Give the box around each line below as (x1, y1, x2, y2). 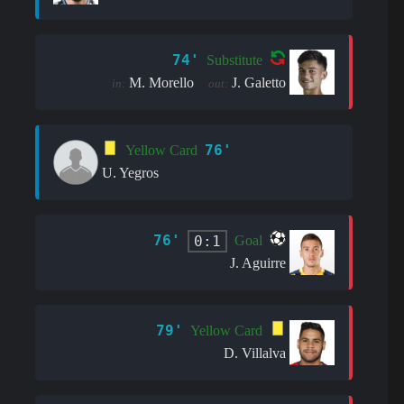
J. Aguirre (230, 254, 287, 271)
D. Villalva (224, 344, 287, 361)
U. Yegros (102, 164, 159, 180)
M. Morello (129, 74, 195, 90)
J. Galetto (232, 74, 287, 90)
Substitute (207, 52, 263, 69)
